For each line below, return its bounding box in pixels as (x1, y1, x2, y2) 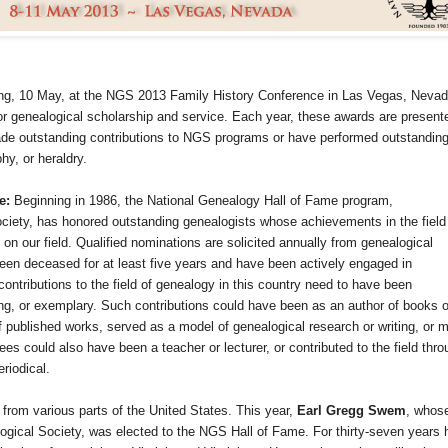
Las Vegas (342, 88, 403, 104)
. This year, (228, 403, 297, 419)
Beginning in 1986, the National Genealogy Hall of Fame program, (14, 193, 393, 209)
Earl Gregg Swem (297, 403, 406, 419)
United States (149, 403, 228, 419)
